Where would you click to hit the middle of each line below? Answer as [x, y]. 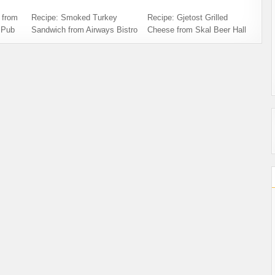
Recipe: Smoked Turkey [74, 17]
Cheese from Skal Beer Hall [197, 30]
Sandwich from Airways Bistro [84, 30]
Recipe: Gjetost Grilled [188, 17]
